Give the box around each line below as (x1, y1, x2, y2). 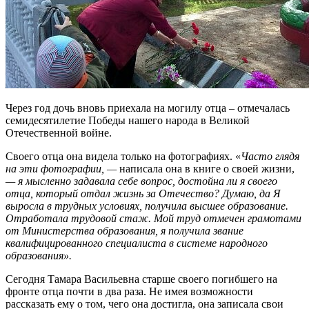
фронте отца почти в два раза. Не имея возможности (6, 286, 253, 298)
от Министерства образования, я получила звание (6, 225, 243, 237)
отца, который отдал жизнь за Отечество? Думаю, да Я (6, 188, 281, 200)
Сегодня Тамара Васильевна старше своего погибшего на (6, 273, 277, 286)
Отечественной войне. (6, 127, 112, 139)
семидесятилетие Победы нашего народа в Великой (6, 114, 250, 127)
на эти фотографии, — (6, 163, 119, 175)
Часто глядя (241, 150, 299, 163)
